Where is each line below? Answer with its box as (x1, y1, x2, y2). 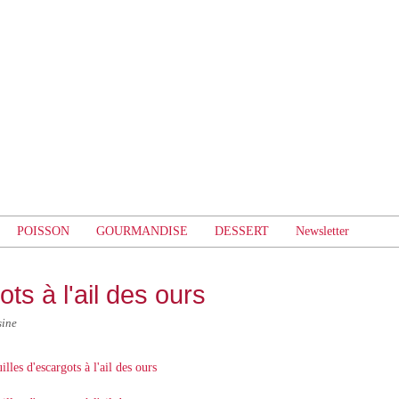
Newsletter (296, 224, 349, 238)
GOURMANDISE (96, 224, 188, 238)
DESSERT (215, 224, 269, 238)
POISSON (17, 224, 69, 238)
